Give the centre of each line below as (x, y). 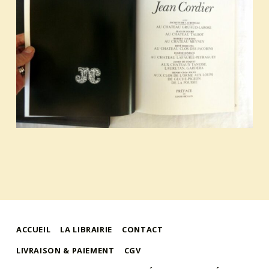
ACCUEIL (33, 230)
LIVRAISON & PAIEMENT (65, 251)
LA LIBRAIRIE (86, 230)
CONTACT (143, 230)
